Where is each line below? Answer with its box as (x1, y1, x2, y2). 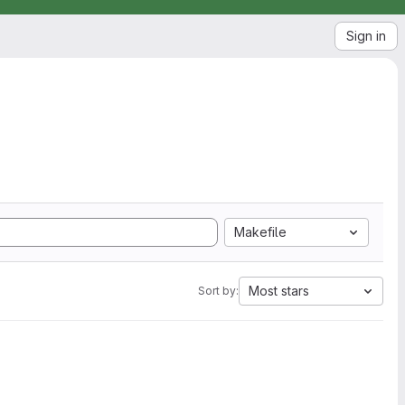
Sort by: (198, 284, 239, 297)
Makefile (234, 224, 287, 240)
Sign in (346, 28, 386, 43)
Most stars (249, 283, 309, 298)
